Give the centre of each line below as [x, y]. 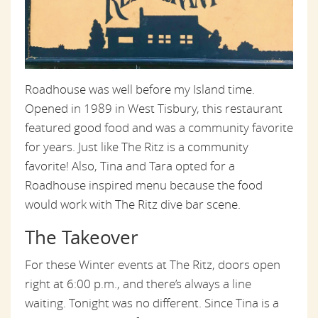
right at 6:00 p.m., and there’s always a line [138, 284]
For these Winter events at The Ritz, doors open [153, 265]
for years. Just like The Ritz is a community [137, 147]
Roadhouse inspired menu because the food [144, 185]
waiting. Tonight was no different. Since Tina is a [152, 303]
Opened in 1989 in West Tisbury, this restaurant [154, 109]
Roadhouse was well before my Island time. [140, 89]
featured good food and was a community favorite [159, 128]
